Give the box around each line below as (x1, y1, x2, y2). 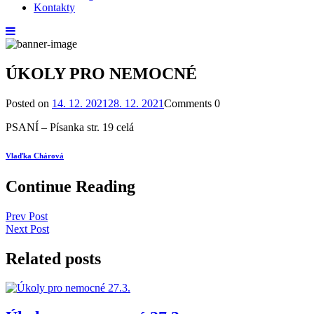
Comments (164, 97, 212, 109)
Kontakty (34, 1, 75, 13)
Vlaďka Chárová (6, 151, 64, 160)
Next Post (6, 222, 49, 235)
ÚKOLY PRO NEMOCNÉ (6, 64, 197, 83)
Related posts (6, 249, 101, 268)
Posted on (6, 97, 49, 109)
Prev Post (6, 210, 48, 222)
